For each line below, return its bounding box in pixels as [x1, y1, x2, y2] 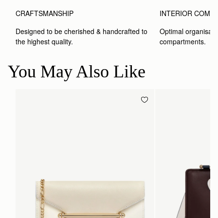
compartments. [160, 36, 206, 46]
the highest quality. [16, 36, 73, 46]
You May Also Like [8, 61, 145, 81]
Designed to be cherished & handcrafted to [16, 26, 147, 36]
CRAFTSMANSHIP [16, 8, 73, 18]
